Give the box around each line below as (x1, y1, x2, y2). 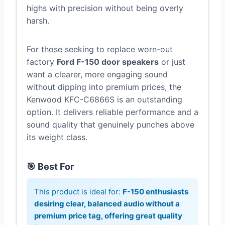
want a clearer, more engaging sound (27, 69, 168, 80)
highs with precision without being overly (27, 3, 183, 14)
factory (27, 57, 57, 67)
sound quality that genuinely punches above (27, 120, 194, 130)
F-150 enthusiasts (123, 187, 188, 197)
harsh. (27, 16, 49, 26)
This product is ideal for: (34, 187, 123, 197)
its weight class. (27, 132, 87, 143)
